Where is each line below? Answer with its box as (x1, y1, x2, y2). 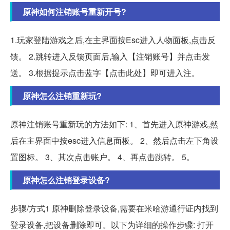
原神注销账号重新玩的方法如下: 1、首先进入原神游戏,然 (10, 118, 218, 130)
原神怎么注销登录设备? (23, 174, 110, 186)
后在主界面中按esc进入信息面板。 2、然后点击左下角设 (10, 134, 219, 146)
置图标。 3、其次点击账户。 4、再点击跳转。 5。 (10, 150, 195, 163)
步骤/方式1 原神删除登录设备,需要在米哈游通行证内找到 (10, 202, 218, 214)
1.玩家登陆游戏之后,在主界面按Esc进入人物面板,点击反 (10, 33, 216, 46)
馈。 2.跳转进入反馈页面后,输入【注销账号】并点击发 (10, 50, 210, 62)
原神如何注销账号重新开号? (23, 5, 126, 17)
